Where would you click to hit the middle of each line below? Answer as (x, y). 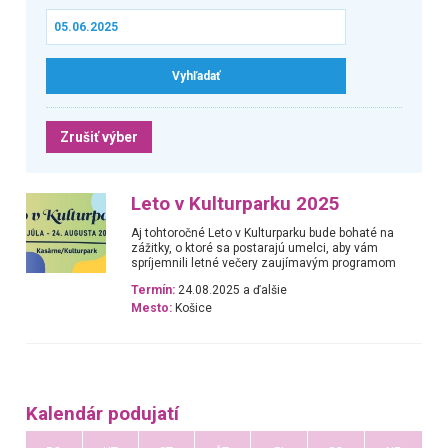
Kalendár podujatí (102, 413)
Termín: (153, 290)
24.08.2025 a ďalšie (231, 290)
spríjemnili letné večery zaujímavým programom (264, 262)
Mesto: (152, 308)
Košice (192, 308)
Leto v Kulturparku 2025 (236, 203)
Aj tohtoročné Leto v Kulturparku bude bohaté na (263, 232)
